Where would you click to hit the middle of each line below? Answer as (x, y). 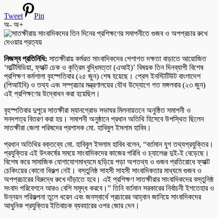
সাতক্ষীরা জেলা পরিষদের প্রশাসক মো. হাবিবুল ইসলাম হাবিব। (78, 127)
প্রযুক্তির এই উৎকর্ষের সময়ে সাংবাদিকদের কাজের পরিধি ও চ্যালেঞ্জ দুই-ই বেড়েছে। (107, 153)
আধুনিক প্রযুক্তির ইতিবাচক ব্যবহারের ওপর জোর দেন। (72, 205)
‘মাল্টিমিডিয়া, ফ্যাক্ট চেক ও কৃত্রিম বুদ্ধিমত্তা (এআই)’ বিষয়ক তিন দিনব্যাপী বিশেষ (104, 67)
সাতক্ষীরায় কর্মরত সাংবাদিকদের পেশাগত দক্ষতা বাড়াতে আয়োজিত (127, 58)
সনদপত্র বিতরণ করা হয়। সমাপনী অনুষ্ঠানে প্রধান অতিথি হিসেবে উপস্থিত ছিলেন (104, 119)
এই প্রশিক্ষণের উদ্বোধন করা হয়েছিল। (52, 93)
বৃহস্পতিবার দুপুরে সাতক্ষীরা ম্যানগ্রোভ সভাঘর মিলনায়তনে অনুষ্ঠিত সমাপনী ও (97, 110)
